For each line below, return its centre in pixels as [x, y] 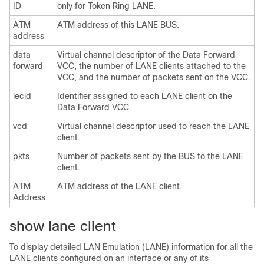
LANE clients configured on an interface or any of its [109, 258]
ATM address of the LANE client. [120, 186]
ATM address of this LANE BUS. [118, 25]
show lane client [63, 226]
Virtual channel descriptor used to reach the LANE [153, 126]
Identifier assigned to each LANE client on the [145, 96]
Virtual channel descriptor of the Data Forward [146, 55]
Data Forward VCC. [94, 107]
